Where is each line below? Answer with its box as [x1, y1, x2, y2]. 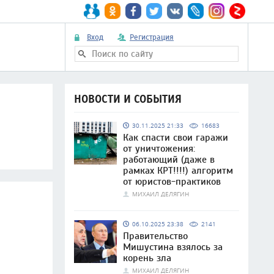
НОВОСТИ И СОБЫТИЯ [74, 93, 182, 106]
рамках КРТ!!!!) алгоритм [123, 165, 233, 176]
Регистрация [130, 32, 174, 42]
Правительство [123, 231, 188, 242]
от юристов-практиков [123, 176, 221, 187]
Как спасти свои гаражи [123, 132, 228, 143]
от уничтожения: [123, 143, 195, 154]
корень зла [123, 253, 171, 264]
